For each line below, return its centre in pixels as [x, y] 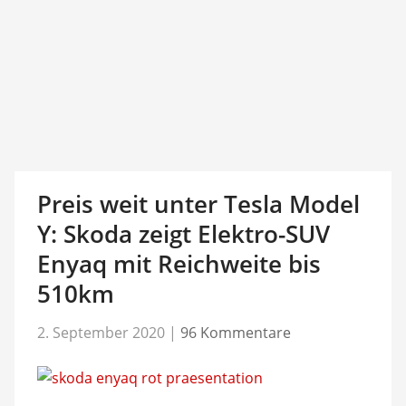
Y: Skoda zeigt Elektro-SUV [183, 234]
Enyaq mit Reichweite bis [179, 264]
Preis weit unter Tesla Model [198, 204]
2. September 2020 [101, 332]
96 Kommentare [235, 332]
